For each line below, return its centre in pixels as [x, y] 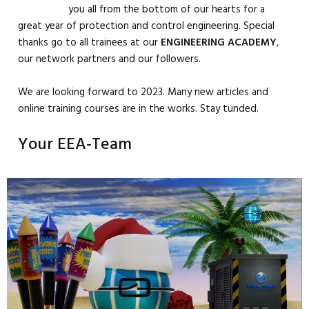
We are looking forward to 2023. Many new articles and [143, 92]
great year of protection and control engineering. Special [146, 26]
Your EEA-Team [75, 145]
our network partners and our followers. [109, 59]
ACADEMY [252, 43]
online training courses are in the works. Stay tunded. [138, 109]
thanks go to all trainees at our [89, 43]
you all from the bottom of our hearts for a [167, 10]
